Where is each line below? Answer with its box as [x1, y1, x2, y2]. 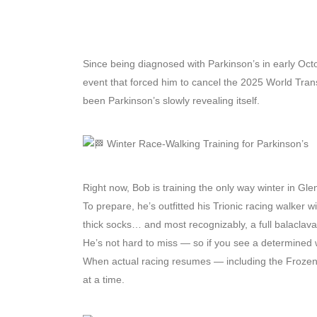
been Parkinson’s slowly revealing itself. [83, 95, 260, 106]
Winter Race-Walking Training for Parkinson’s [104, 138, 309, 149]
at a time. [83, 274, 125, 286]
